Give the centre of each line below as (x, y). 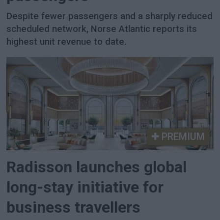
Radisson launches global (97, 167)
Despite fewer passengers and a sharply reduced (110, 16)
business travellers (74, 207)
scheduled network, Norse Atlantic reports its (102, 29)
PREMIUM (182, 136)
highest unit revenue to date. (67, 42)
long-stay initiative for (85, 187)
